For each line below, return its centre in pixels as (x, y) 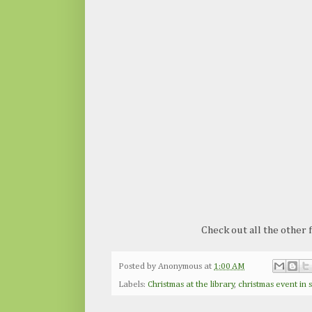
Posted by (138, 266)
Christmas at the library (191, 285)
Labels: (133, 285)
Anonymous (180, 266)
